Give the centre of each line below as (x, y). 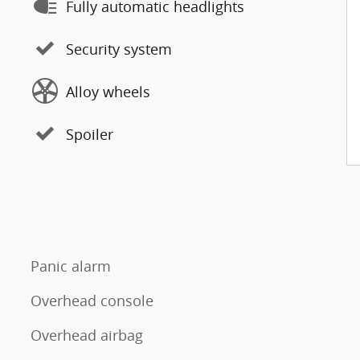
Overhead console (92, 301)
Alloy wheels (108, 91)
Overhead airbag (87, 335)
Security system (119, 49)
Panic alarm (71, 266)
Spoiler (90, 134)
